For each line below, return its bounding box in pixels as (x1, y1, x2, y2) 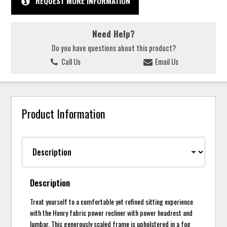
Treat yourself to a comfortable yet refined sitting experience (30, 196, 194, 207)
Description (30, 176, 70, 190)
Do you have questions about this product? (51, 42, 176, 53)
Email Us (154, 56, 179, 67)
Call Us (59, 56, 81, 67)
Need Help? (92, 27, 135, 41)
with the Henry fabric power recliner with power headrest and (30, 207, 193, 218)
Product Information (22, 104, 106, 122)
